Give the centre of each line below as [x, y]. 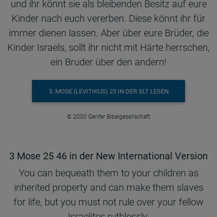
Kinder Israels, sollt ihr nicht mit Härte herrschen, [108, 48]
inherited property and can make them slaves [108, 188]
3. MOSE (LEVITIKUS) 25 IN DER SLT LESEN [108, 91]
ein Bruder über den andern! [108, 62]
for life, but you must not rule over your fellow [108, 202]
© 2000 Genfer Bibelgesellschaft [108, 117]
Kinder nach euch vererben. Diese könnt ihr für [108, 19]
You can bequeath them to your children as [108, 173]
